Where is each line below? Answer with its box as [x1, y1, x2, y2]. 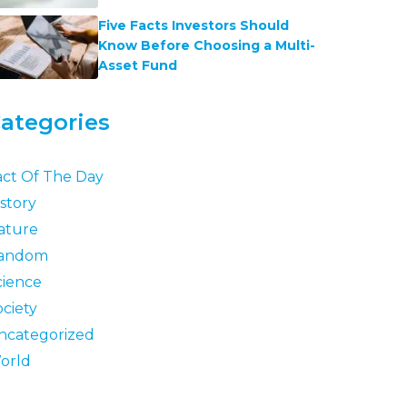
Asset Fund [97, 57, 177, 74]
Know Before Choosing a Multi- [97, 37, 315, 55]
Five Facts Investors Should [97, 17, 289, 35]
